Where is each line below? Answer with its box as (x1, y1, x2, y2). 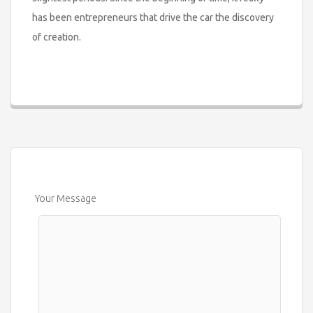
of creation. (32, 31, 81, 43)
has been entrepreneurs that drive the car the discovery (32, 11, 274, 23)
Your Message (35, 192, 96, 204)
